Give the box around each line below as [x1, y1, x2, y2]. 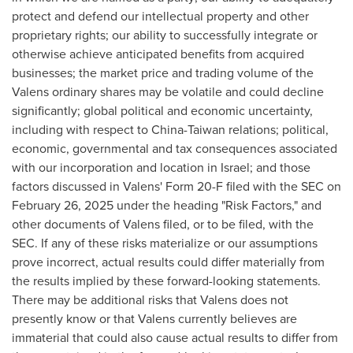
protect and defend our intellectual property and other [12, 7, 309, 25]
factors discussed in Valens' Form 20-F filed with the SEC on [12, 177, 341, 195]
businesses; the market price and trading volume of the [12, 64, 314, 82]
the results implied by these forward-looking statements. [12, 272, 321, 290]
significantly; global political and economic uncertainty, [12, 102, 313, 120]
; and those [250, 158, 310, 176]
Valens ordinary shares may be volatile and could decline [12, 83, 324, 101]
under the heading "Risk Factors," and [113, 196, 321, 214]
